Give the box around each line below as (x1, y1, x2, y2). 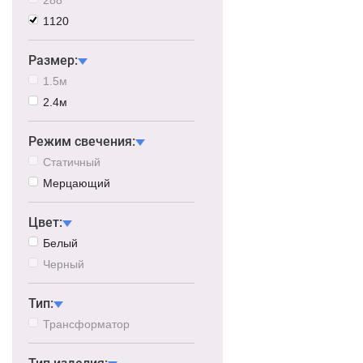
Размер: (28, 52, 78, 68)
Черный (43, 257, 84, 271)
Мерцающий (43, 176, 110, 190)
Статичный (43, 155, 100, 169)
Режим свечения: (28, 133, 135, 149)
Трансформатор (43, 317, 130, 331)
